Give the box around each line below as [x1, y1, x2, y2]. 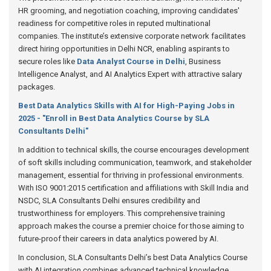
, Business [185, 57, 221, 66]
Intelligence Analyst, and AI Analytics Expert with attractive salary [18, 70, 242, 79]
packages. [18, 82, 55, 91]
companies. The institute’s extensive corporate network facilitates [18, 31, 246, 41]
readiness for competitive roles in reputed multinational [18, 19, 211, 28]
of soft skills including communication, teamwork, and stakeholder [18, 158, 252, 167]
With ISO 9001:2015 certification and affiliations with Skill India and [18, 183, 249, 192]
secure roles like [18, 57, 77, 66]
